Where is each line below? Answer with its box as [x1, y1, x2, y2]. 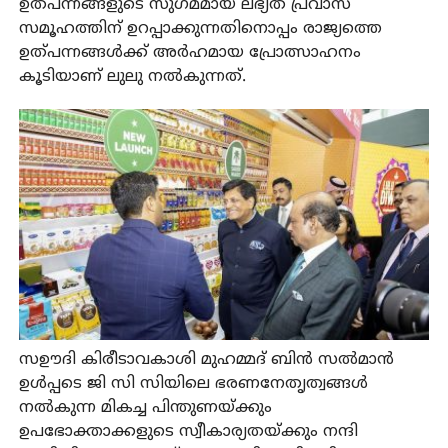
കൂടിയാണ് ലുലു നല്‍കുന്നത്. [18, 66, 246, 87]
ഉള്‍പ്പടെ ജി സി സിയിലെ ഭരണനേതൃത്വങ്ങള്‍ [18, 373, 368, 394]
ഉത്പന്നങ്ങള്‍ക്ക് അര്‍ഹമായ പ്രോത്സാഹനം [18, 42, 361, 63]
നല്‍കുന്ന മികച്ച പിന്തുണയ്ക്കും [18, 397, 272, 418]
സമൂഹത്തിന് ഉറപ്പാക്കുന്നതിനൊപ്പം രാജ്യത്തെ [18, 18, 382, 39]
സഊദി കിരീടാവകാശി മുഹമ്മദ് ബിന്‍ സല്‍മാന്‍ [18, 349, 394, 370]
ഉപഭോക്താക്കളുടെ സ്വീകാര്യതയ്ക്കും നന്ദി [18, 421, 358, 442]
